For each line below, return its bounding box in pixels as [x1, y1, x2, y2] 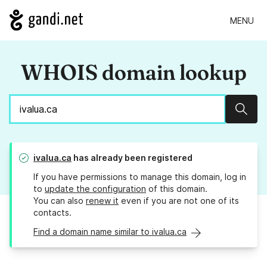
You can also [33, 195, 86, 206]
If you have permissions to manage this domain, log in [33, 172, 246, 182]
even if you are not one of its [119, 195, 239, 206]
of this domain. [146, 184, 207, 194]
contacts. [33, 207, 72, 218]
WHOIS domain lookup [20, 59, 247, 86]
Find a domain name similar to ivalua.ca [33, 226, 187, 237]
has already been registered [72, 153, 193, 163]
